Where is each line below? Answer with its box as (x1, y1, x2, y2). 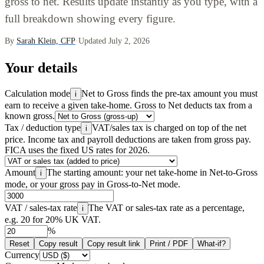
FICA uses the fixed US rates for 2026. (5, 144, 150, 155)
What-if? (197, 239, 226, 248)
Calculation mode (5, 88, 70, 98)
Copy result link (87, 239, 140, 248)
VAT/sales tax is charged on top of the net (92, 122, 246, 133)
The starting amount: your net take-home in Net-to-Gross (47, 167, 258, 177)
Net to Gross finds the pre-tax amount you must (81, 88, 258, 98)
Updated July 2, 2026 (78, 36, 150, 45)
